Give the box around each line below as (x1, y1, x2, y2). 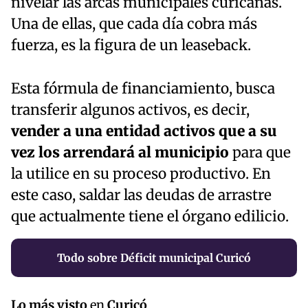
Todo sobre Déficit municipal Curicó (57, 250, 251, 265)
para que (229, 143, 291, 162)
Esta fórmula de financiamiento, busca (11, 79, 275, 98)
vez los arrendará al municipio (11, 143, 229, 162)
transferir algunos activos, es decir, (11, 100, 250, 119)
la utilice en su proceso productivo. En (11, 164, 271, 183)
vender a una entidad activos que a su (11, 122, 277, 140)
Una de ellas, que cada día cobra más (11, 14, 257, 33)
